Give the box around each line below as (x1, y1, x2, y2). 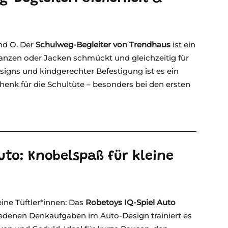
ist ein (170, 40, 195, 50)
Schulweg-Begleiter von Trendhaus (36, 40, 170, 50)
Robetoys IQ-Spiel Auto (85, 197, 176, 208)
